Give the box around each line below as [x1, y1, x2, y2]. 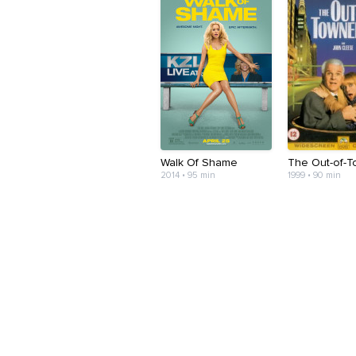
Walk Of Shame [161, 157, 238, 169]
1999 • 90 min [288, 171, 342, 180]
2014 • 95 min [161, 171, 215, 180]
